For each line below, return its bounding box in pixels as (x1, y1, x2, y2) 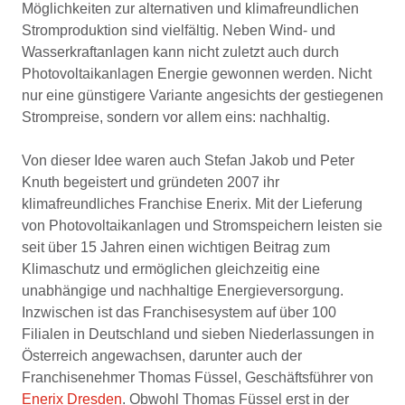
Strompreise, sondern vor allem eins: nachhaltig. (22, 108, 330, 125)
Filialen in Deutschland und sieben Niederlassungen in (22, 325, 374, 342)
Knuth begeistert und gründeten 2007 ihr (22, 174, 279, 190)
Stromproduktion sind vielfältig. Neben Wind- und (22, 22, 335, 38)
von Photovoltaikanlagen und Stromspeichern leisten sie (22, 217, 382, 233)
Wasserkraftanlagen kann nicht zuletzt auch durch (22, 43, 339, 60)
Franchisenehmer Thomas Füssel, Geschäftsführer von (22, 369, 373, 385)
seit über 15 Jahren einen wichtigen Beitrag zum (22, 239, 330, 255)
